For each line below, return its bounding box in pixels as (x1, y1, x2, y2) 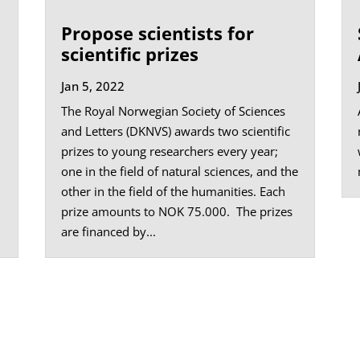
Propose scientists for (60, 20, 254, 45)
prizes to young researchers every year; (60, 142, 278, 159)
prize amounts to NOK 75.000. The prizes (60, 202, 292, 219)
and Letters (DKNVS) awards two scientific (60, 122, 290, 139)
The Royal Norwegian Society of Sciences (60, 102, 285, 119)
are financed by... (60, 223, 156, 239)
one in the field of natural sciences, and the (60, 162, 298, 179)
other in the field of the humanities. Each (60, 182, 285, 199)
